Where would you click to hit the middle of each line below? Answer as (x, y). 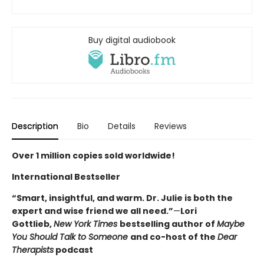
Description (35, 126)
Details (122, 126)
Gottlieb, (33, 224)
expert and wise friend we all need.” (93, 211)
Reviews (171, 126)
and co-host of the (174, 237)
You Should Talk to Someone (71, 237)
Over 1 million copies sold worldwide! (93, 156)
